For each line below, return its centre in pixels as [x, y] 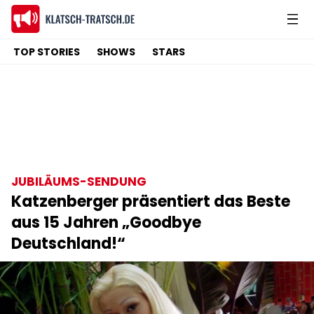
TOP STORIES [47, 52]
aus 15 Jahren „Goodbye [106, 223]
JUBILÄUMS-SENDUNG [79, 182]
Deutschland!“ [68, 244]
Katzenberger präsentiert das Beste [151, 202]
